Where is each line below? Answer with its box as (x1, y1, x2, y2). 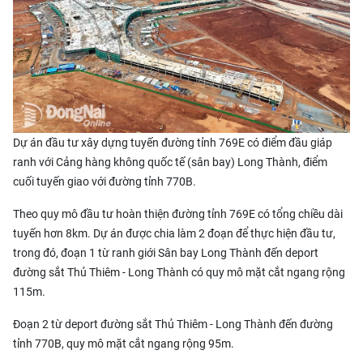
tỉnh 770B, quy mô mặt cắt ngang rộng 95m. (13, 336, 234, 350)
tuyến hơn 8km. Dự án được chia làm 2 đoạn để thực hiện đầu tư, (13, 226, 335, 240)
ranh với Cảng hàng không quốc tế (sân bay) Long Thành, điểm (13, 155, 327, 169)
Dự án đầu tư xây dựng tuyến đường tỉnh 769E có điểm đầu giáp (13, 135, 332, 149)
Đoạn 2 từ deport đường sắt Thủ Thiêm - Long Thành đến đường (13, 317, 333, 331)
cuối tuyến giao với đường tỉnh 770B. (13, 174, 196, 188)
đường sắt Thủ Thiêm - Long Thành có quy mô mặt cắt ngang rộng (13, 265, 345, 279)
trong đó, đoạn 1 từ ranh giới (13, 246, 158, 259)
